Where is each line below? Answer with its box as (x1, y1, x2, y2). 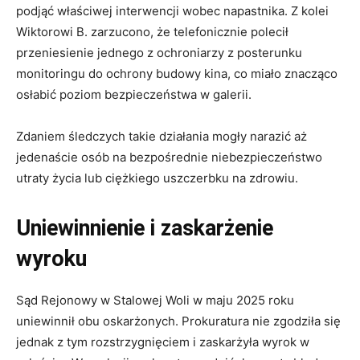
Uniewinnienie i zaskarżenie (16, 215, 273, 242)
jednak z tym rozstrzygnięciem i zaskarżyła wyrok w (16, 334, 309, 350)
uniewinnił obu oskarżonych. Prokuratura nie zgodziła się (16, 313, 341, 329)
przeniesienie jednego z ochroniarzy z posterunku (16, 45, 302, 61)
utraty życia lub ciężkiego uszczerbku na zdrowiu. (16, 170, 298, 186)
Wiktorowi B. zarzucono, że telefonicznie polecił (16, 24, 288, 40)
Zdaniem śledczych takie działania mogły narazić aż (16, 129, 307, 145)
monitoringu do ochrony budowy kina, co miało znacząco (16, 66, 337, 82)
